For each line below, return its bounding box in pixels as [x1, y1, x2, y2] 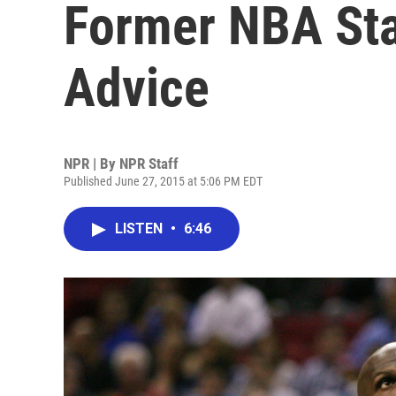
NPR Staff [119, 155, 179, 172]
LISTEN [115, 220, 166, 237]
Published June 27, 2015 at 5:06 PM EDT [64, 174, 263, 188]
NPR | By [64, 155, 119, 172]
